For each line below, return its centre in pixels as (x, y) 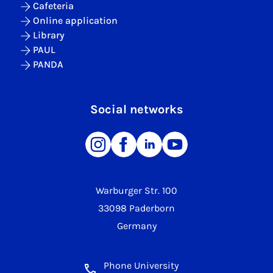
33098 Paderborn (136, 208)
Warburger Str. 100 (136, 190)
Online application (75, 20)
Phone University (141, 265)
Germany (136, 226)
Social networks (136, 109)
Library (49, 35)
